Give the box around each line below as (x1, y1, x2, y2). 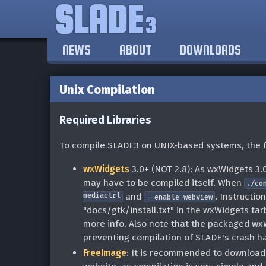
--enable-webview (146, 192, 213, 202)
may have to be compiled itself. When (83, 177, 244, 189)
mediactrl (83, 191, 121, 202)
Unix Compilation (59, 83, 155, 97)
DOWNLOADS (180, 42, 241, 58)
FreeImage (83, 247, 126, 259)
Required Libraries (59, 113, 151, 126)
